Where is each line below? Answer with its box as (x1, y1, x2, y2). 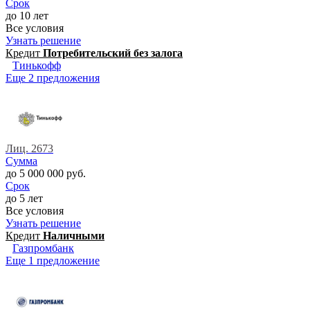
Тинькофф (12, 59, 61, 71)
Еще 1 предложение (6, 254, 100, 266)
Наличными (43, 229, 104, 241)
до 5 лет (6, 192, 43, 204)
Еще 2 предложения (6, 71, 100, 84)
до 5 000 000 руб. (6, 167, 86, 179)
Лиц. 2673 (6, 142, 53, 154)
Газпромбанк (12, 241, 74, 254)
